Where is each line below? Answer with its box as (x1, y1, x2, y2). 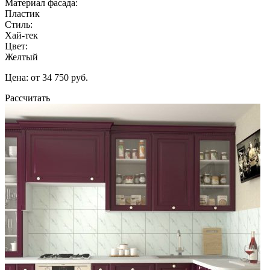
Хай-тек (5, 30, 38, 40)
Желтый (5, 51, 38, 62)
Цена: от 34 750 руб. (5, 72, 88, 83)
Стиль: (5, 19, 33, 30)
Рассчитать (5, 92, 50, 103)
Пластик (5, 8, 40, 19)
